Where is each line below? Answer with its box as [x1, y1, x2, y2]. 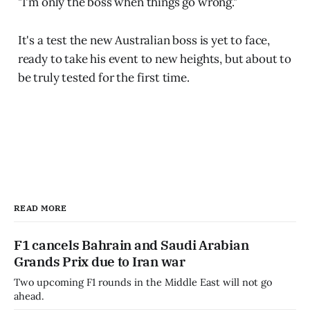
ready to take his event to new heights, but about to [17, 51, 291, 66]
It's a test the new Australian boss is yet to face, [17, 32, 271, 48]
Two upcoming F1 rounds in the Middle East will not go [14, 275, 272, 289]
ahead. [14, 289, 44, 302]
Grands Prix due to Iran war [14, 253, 185, 270]
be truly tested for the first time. [17, 69, 190, 85]
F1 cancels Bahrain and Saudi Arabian [14, 236, 249, 253]
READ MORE [14, 202, 67, 213]
